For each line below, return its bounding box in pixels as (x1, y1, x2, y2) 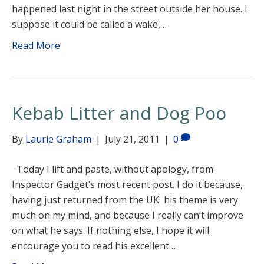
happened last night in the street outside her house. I (12, 2, 247, 15)
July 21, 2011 (105, 133, 160, 146)
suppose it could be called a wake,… (12, 18, 167, 31)
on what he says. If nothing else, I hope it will (12, 224, 209, 237)
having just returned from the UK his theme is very (12, 193, 238, 206)
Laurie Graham (25, 133, 91, 146)
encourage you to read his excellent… (12, 239, 176, 252)
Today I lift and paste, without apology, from (12, 163, 213, 176)
